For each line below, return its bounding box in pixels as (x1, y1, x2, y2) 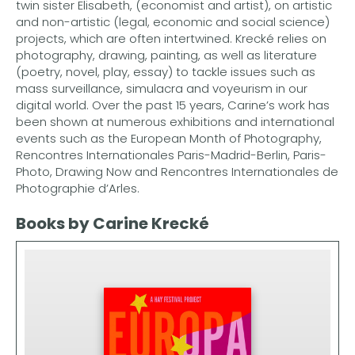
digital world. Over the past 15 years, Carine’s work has (16, 96, 330, 113)
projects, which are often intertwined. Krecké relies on (16, 29, 326, 47)
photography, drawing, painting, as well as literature (16, 46, 317, 63)
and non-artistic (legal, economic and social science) (16, 13, 330, 30)
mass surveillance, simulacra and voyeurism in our (16, 79, 307, 97)
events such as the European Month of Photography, (16, 129, 322, 147)
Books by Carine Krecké (16, 212, 209, 235)
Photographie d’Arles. (16, 179, 139, 197)
